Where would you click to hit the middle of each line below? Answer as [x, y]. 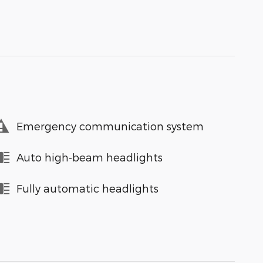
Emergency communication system [110, 126]
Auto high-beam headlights [90, 157]
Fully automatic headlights [87, 188]
